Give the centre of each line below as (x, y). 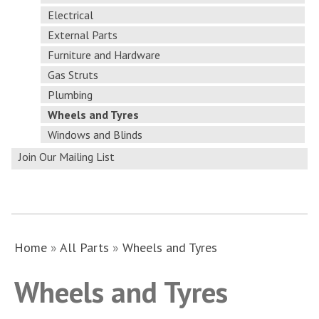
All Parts (85, 247)
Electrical (71, 15)
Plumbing (70, 95)
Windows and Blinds (95, 135)
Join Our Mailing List (67, 157)
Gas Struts (73, 75)
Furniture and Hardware (104, 55)
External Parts (83, 35)
